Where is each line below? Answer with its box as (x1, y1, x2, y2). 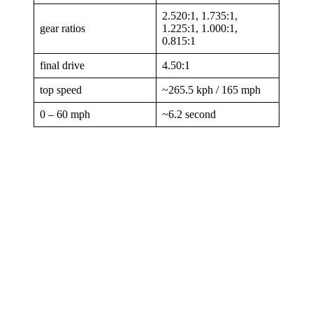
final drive (40, 59, 85, 71)
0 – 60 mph (40, 108, 90, 120)
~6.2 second (162, 108, 216, 120)
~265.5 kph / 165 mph (162, 83, 261, 96)
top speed (40, 83, 82, 96)
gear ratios (40, 22, 85, 34)
